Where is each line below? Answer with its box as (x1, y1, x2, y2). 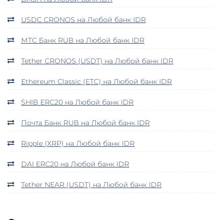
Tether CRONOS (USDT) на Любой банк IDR (21, 56, 173, 65)
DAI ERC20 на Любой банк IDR (21, 159, 129, 168)
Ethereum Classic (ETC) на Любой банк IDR (21, 77, 172, 86)
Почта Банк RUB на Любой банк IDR (21, 118, 150, 127)
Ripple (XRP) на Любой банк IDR (21, 138, 135, 148)
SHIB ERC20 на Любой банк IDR (21, 97, 134, 107)
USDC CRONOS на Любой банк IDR (21, 15, 146, 24)
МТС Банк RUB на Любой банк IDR (21, 35, 144, 45)
